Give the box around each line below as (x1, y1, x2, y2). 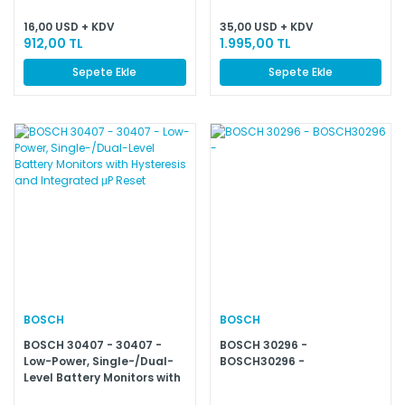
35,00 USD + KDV (219, 18, 314, 34)
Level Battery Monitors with (24, 370, 181, 386)
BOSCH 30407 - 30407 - (24, 337, 162, 353)
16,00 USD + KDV (24, 18, 115, 34)
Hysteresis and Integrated (24, 386, 178, 402)
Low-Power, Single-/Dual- (24, 353, 174, 370)
